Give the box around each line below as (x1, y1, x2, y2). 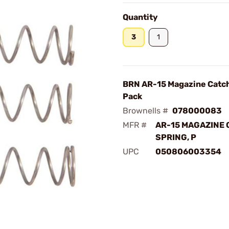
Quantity (123, 12, 158, 22)
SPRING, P (155, 132, 196, 142)
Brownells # (123, 106, 168, 116)
